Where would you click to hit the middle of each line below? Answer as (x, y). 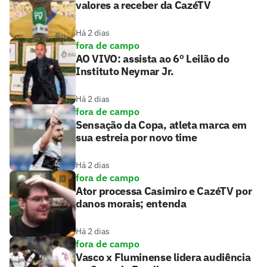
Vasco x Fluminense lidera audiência (163, 257)
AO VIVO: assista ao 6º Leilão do (153, 59)
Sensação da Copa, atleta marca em (162, 125)
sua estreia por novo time (136, 138)
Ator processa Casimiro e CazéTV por (164, 191)
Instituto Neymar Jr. (125, 72)
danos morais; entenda (131, 204)
